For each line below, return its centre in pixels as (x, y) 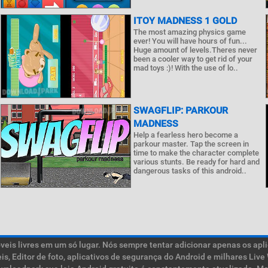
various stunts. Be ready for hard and (196, 162)
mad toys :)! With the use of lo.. (185, 68)
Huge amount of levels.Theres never (195, 50)
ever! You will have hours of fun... (190, 41)
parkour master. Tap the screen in (191, 144)
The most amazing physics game (189, 32)
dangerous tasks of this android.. (190, 171)
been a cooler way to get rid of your (193, 59)
